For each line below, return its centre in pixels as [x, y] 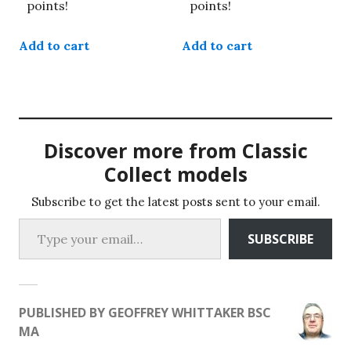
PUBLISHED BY [63, 313]
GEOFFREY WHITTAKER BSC [190, 313]
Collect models [175, 174]
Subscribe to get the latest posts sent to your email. [175, 202]
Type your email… [39, 218]
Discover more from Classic [175, 151]
